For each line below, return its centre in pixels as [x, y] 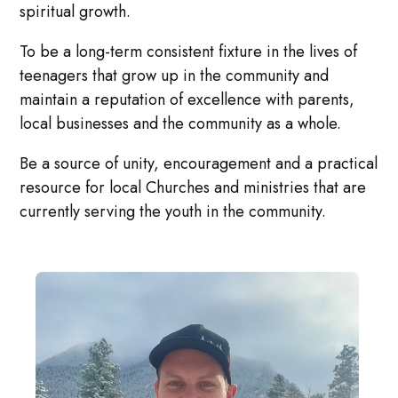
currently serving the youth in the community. [173, 212]
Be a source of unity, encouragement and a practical [199, 164]
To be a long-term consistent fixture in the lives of [189, 52]
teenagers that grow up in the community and [175, 76]
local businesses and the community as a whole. [181, 124]
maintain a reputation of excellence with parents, [187, 100]
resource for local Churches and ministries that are [193, 188]
